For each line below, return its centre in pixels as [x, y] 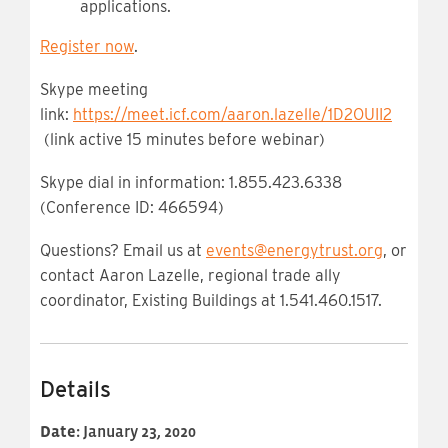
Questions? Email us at [123, 251]
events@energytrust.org [294, 251]
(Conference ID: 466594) [132, 208]
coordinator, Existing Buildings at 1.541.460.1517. [211, 301]
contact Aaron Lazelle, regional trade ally [190, 276]
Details [75, 389]
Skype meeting [94, 90]
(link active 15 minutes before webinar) [182, 140]
